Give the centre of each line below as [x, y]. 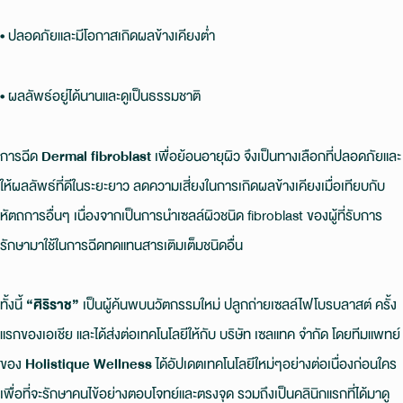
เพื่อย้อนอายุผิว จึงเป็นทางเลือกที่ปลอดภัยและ [276, 156]
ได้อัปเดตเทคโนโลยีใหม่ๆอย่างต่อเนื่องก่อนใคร [274, 364]
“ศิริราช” [53, 305]
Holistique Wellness [89, 364]
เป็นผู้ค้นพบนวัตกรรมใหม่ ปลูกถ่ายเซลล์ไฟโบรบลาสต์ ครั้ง [238, 305]
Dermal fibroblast [96, 156]
